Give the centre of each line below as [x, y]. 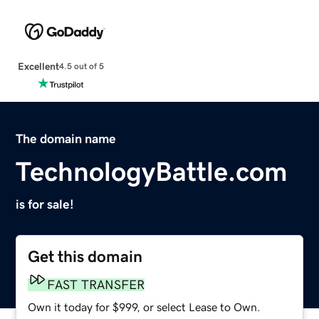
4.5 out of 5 [81, 67]
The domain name [66, 138]
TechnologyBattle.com [152, 171]
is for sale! [45, 204]
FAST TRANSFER [96, 284]
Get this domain [85, 256]
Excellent [38, 66]
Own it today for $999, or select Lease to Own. [145, 307]
